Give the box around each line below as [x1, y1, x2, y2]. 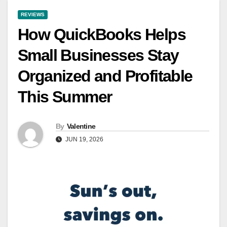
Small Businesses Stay [18, 46, 179, 65]
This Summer [18, 88, 112, 106]
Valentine [66, 122, 96, 131]
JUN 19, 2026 [64, 136, 103, 143]
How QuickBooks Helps [18, 25, 185, 44]
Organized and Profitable [18, 67, 193, 86]
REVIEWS [21, 12, 45, 18]
